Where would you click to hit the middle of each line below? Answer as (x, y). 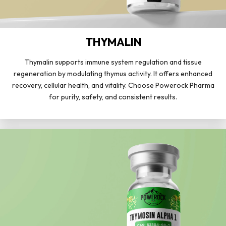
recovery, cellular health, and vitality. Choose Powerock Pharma (113, 85)
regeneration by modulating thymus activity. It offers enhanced (113, 73)
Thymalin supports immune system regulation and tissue (113, 62)
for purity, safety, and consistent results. (113, 97)
